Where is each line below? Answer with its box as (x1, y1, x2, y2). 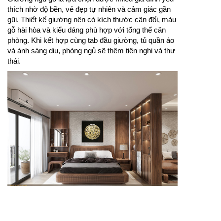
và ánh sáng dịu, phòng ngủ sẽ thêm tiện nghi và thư (7, 46, 175, 55)
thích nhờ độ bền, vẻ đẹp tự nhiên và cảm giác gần (7, 5, 171, 14)
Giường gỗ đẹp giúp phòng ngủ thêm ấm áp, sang (14, 196, 171, 205)
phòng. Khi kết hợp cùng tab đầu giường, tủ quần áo (7, 36, 174, 45)
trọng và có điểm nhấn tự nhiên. (42, 206, 143, 214)
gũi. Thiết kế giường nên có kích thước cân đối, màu (7, 15, 176, 24)
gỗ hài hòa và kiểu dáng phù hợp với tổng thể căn (7, 26, 166, 35)
